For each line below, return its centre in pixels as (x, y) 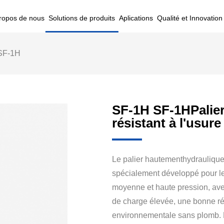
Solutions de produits (82, 18)
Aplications (136, 18)
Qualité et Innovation (190, 18)
